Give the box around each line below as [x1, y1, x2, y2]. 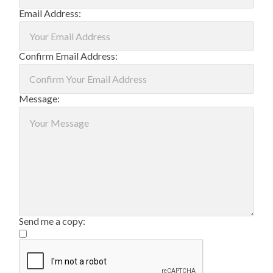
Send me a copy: [19, 214, 86, 227]
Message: [19, 92, 60, 104]
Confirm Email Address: [19, 49, 118, 62]
